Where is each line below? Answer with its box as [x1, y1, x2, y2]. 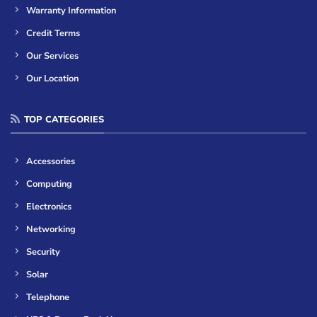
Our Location [26, 71, 79, 85]
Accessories [26, 154, 76, 168]
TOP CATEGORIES [24, 113, 105, 127]
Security [26, 245, 61, 258]
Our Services [26, 49, 79, 62]
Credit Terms [26, 26, 81, 40]
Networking [26, 222, 76, 236]
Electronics [26, 200, 72, 213]
